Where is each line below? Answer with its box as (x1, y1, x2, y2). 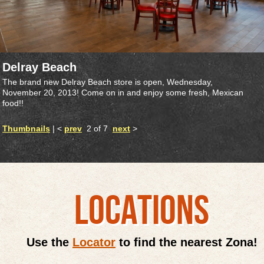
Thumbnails (2, 124, 50, 134)
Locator (72, 236, 115, 249)
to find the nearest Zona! (115, 236, 258, 249)
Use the (27, 236, 72, 249)
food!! (2, 98, 24, 108)
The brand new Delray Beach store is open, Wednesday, (2, 77, 213, 87)
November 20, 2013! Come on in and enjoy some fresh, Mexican (2, 88, 243, 98)
